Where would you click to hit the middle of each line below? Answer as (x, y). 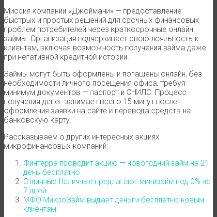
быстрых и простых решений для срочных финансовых (101, 20)
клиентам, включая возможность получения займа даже (105, 47)
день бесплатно (52, 172)
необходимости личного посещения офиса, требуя (94, 83)
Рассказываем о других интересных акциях (82, 137)
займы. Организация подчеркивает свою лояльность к (101, 38)
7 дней (35, 190)
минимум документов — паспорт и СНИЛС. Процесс (95, 92)
